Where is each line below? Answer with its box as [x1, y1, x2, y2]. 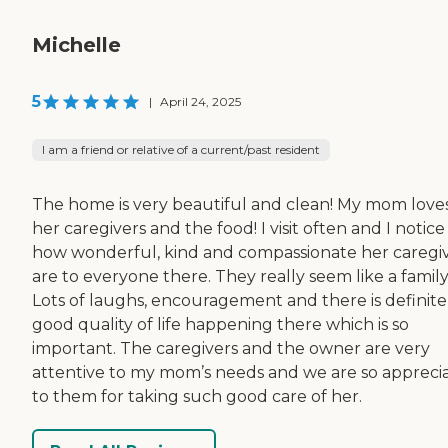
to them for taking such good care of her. [32, 387, 362, 407]
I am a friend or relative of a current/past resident [42, 142, 320, 158]
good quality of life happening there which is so [32, 315, 409, 335]
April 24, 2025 [160, 94, 241, 110]
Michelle [32, 33, 121, 58]
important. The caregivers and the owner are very [32, 339, 430, 359]
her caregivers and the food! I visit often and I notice [32, 219, 445, 239]
